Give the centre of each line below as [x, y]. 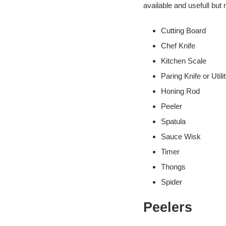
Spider [171, 182]
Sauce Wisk [181, 136]
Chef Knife [178, 45]
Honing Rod [180, 91]
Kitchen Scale [183, 61]
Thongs [173, 166]
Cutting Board [183, 30]
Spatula [173, 121]
